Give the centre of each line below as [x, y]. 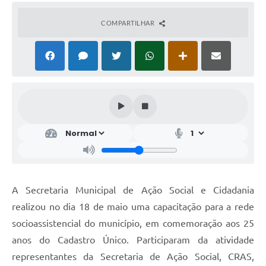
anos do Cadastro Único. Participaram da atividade [133, 240]
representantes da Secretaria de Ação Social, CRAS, [133, 257]
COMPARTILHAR [129, 23]
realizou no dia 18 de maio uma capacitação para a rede [133, 207]
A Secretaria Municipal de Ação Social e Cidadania [133, 190]
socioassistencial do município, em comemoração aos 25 [133, 224]
